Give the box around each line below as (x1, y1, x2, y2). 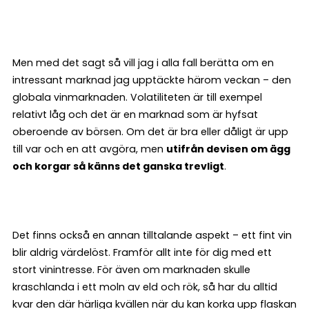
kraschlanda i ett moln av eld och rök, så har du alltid (12, 280, 277, 294)
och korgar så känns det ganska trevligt (12, 159, 224, 173)
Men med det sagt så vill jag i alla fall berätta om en (12, 56, 274, 70)
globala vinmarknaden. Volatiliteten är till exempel (12, 90, 262, 104)
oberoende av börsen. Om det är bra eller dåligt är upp (12, 125, 288, 139)
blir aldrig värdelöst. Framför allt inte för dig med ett (12, 246, 272, 259)
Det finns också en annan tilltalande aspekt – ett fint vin (12, 228, 292, 242)
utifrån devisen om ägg (166, 142, 290, 156)
